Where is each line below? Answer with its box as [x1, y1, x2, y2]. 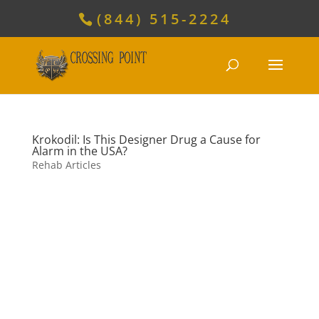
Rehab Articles [31, 158, 101, 172]
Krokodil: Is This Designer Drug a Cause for [31, 132, 261, 147]
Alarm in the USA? [31, 143, 127, 159]
